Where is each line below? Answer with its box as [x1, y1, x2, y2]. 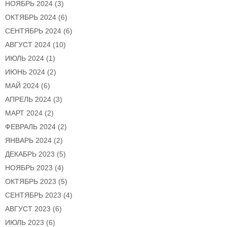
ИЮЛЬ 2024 [5, 54, 44, 63]
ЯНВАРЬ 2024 [5, 136, 52, 145]
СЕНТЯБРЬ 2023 [5, 191, 61, 200]
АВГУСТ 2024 [5, 41, 51, 49]
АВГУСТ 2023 [5, 205, 51, 213]
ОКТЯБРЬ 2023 [5, 177, 56, 186]
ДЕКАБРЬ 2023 [5, 150, 55, 159]
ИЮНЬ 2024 [5, 68, 45, 77]
